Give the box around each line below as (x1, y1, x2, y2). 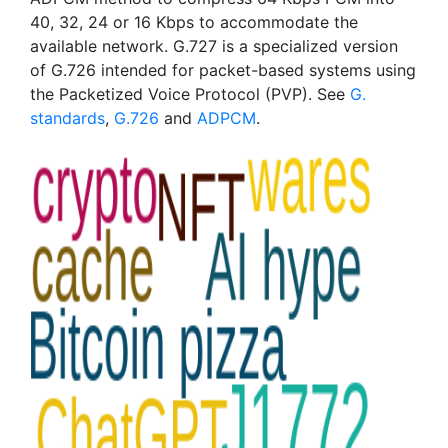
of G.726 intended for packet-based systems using (30, 60, 416, 80)
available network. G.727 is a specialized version (30, 36, 398, 56)
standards (30, 108, 105, 128)
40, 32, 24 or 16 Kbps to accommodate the (30, 12, 358, 32)
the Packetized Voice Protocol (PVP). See (30, 84, 350, 104)
